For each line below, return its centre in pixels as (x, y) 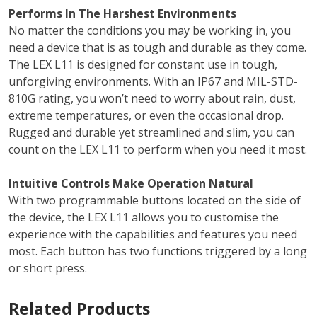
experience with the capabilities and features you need (153, 235)
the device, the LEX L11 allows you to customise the (144, 218)
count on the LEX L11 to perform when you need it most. (158, 150)
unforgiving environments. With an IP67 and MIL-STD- (153, 82)
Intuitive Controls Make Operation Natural (131, 184)
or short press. (48, 269)
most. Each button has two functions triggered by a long (158, 252)
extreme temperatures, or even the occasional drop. (146, 116)
